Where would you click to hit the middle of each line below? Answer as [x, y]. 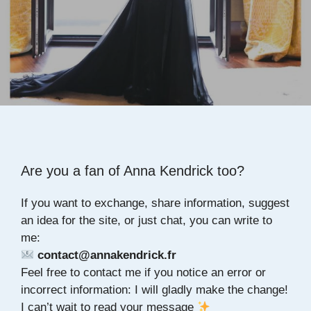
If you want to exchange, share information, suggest [155, 203]
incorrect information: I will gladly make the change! [154, 290]
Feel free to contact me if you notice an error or [143, 272]
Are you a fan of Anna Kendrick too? [133, 171]
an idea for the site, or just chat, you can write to [146, 220]
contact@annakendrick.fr [107, 255]
